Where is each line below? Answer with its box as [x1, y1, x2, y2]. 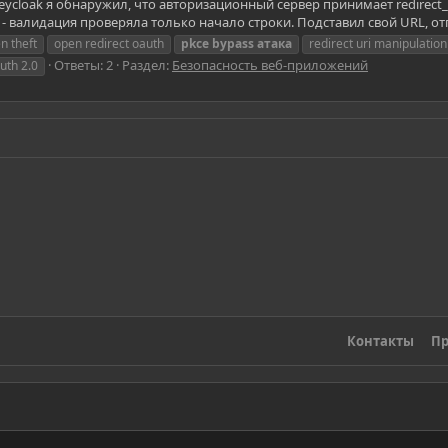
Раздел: [122, 55, 172, 74]
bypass [212, 34, 254, 52]
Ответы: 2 [54, 55, 113, 74]
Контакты [347, 332, 415, 351]
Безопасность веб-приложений [172, 55, 368, 74]
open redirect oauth [54, 34, 164, 52]
